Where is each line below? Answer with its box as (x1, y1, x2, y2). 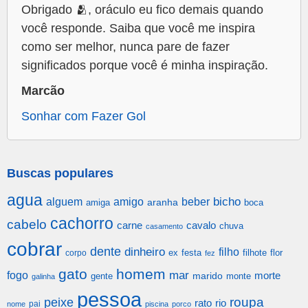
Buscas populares (7, 166, 113, 181)
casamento (146, 222, 183, 231)
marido (192, 271, 223, 282)
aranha (147, 197, 178, 208)
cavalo (186, 220, 216, 232)
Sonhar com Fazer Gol (21, 109, 146, 124)
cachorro (50, 214, 113, 233)
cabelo (7, 217, 47, 232)
